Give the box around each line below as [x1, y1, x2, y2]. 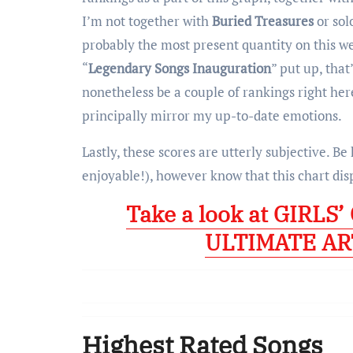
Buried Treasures [212, 11, 314, 30]
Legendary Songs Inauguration [88, 58, 271, 77]
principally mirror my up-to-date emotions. [82, 106, 342, 124]
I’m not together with [82, 11, 212, 30]
